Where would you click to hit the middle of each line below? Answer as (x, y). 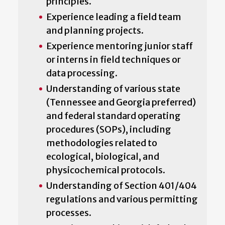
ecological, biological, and (103, 156)
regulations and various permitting (122, 199)
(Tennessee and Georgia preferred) (121, 102)
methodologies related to (102, 143)
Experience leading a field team (114, 17)
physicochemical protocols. (106, 170)
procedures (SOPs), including (109, 129)
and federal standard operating (114, 116)
